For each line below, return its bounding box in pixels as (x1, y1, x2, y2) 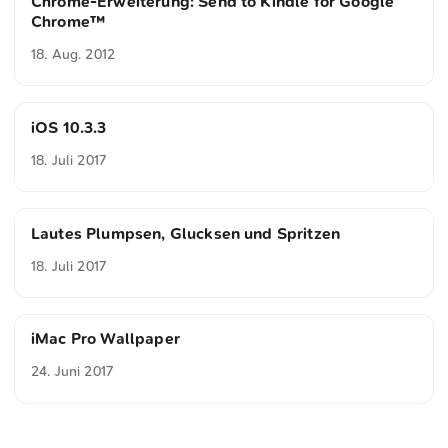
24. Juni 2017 (31, 363, 115, 381)
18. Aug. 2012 (31, 45, 116, 63)
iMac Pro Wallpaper (31, 329, 180, 349)
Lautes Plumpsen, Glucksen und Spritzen (31, 223, 341, 243)
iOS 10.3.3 (31, 117, 107, 137)
